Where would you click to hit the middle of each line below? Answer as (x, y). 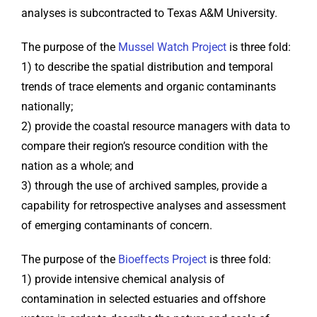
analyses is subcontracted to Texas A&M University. (149, 13)
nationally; (47, 106)
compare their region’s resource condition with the (144, 146)
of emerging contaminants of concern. (117, 225)
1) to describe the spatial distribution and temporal (147, 67)
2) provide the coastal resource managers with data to (156, 126)
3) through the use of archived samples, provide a (144, 186)
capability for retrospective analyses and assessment (154, 206)
